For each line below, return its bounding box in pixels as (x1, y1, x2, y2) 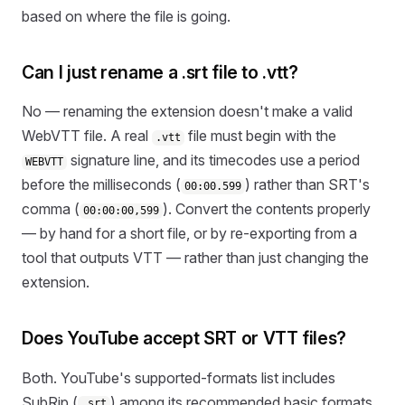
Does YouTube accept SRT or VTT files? (22, 327, 346, 350)
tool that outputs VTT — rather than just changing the (22, 249, 369, 268)
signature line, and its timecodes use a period (67, 151, 361, 170)
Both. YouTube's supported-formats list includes (22, 368, 335, 387)
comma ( (22, 200, 80, 219)
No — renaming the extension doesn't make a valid (22, 102, 353, 121)
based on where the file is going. (22, 6, 231, 25)
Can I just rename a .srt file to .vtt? (22, 61, 298, 83)
